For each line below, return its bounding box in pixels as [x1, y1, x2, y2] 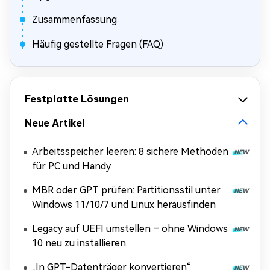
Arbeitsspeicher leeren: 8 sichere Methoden [32, 146, 228, 157]
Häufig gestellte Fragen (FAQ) [32, 39, 163, 50]
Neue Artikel [25, 117, 85, 129]
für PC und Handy [32, 160, 111, 172]
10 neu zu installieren [32, 237, 126, 249]
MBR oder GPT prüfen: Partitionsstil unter [32, 184, 221, 196]
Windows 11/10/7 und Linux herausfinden [32, 199, 216, 210]
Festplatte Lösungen [25, 93, 129, 105]
